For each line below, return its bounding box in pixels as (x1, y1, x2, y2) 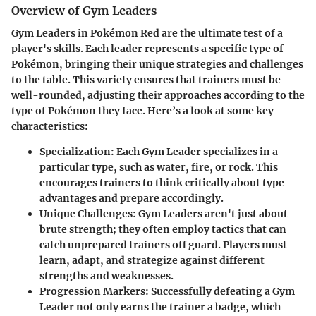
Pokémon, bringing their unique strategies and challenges (11, 57, 303, 71)
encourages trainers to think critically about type (39, 176, 284, 189)
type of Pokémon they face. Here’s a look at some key (11, 104, 274, 117)
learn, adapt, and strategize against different (39, 253, 265, 267)
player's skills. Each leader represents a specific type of (11, 42, 284, 55)
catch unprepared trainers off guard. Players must (39, 238, 287, 251)
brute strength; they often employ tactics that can (39, 222, 286, 236)
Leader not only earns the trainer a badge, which (39, 300, 281, 313)
